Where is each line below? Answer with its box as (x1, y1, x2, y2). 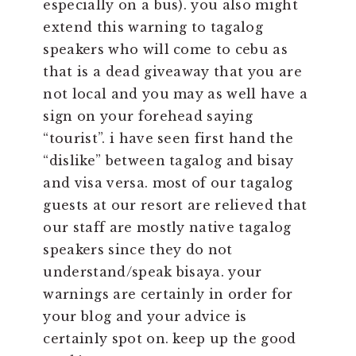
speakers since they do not (43, 242, 233, 258)
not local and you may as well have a (43, 86, 308, 103)
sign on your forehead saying (43, 108, 253, 125)
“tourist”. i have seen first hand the (43, 130, 294, 147)
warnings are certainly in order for (43, 286, 293, 303)
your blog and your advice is (43, 308, 247, 325)
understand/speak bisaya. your (43, 264, 262, 281)
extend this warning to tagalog (43, 19, 263, 36)
